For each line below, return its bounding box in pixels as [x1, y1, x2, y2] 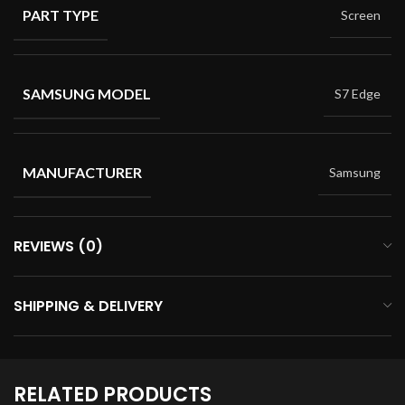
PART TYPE [23, 5, 99, 24]
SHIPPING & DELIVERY [14, 295, 163, 316]
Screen [341, 6, 381, 23]
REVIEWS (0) [14, 235, 103, 257]
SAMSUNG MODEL [23, 84, 151, 102]
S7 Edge [334, 85, 381, 101]
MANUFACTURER [23, 163, 142, 181]
